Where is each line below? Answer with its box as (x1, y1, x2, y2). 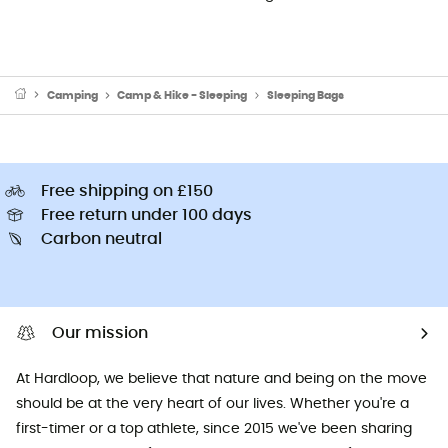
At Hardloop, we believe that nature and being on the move (16, 372, 427, 387)
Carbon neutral (41, 231, 162, 248)
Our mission (52, 325, 148, 342)
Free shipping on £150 (41, 183, 213, 200)
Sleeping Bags (266, 89, 344, 101)
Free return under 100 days (41, 207, 252, 224)
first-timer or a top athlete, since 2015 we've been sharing (16, 422, 412, 437)
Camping (46, 89, 98, 101)
